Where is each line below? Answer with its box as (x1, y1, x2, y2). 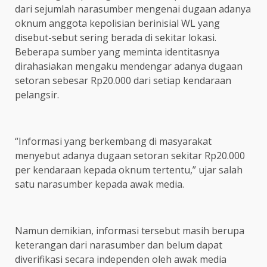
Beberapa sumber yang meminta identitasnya (15, 45, 219, 58)
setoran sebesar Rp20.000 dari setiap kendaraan (15, 73, 231, 87)
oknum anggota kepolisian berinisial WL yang (15, 16, 220, 30)
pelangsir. (15, 88, 59, 101)
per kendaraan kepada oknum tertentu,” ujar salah (15, 163, 243, 176)
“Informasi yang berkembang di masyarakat (15, 134, 212, 148)
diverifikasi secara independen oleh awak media (15, 252, 226, 266)
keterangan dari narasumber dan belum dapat (15, 238, 222, 252)
